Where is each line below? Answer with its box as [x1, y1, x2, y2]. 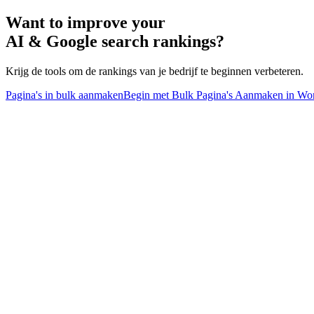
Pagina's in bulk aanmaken [6, 88, 123, 101]
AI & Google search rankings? [6, 32, 224, 50]
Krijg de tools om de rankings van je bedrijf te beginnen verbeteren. [6, 64, 303, 77]
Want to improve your [6, 13, 165, 32]
